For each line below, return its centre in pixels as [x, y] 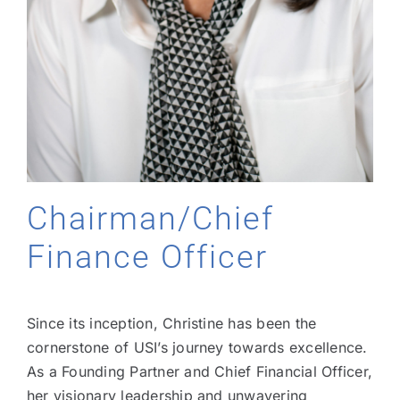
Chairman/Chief [150, 218]
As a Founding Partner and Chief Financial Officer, [199, 372]
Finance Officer [147, 257]
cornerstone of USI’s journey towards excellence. [197, 348]
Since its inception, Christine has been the [171, 324]
